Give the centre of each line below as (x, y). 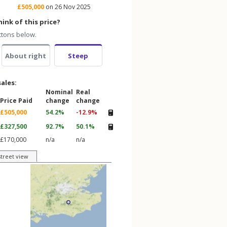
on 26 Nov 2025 (67, 7)
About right (26, 56)
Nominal (59, 92)
